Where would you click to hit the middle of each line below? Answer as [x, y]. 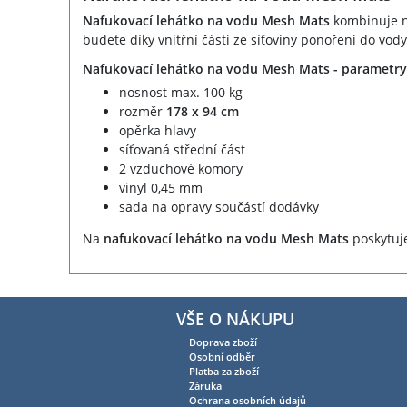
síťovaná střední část [182, 150]
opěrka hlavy [157, 131]
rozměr [142, 112]
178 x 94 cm [202, 112]
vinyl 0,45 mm [160, 188]
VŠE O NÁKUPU [235, 319]
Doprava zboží [223, 342]
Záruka [205, 386]
